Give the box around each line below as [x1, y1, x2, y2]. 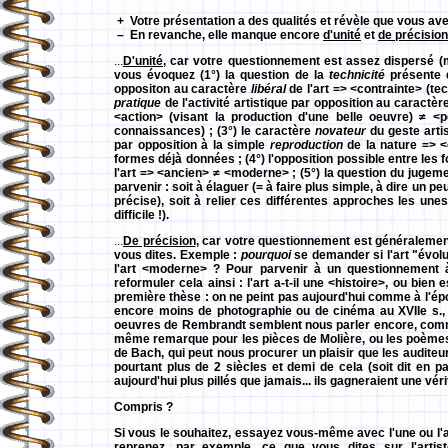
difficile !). [114, 208, 169, 222]
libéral [250, 82, 286, 96]
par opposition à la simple [114, 138, 270, 152]
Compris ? [114, 400, 173, 414]
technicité [328, 68, 385, 82]
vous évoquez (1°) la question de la [114, 68, 329, 82]
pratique [114, 96, 161, 110]
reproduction [269, 138, 343, 152]
